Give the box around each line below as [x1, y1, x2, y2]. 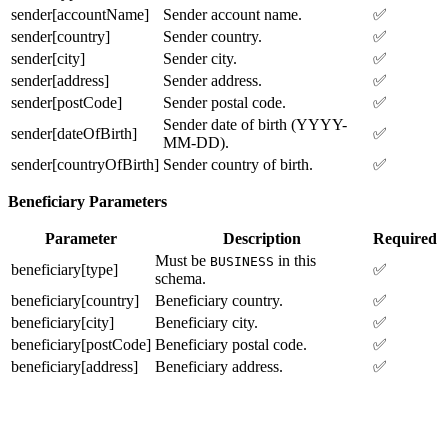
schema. [155, 269, 206, 287]
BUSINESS [210, 253, 274, 269]
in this [274, 251, 316, 269]
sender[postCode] [11, 93, 122, 111]
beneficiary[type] [11, 260, 118, 278]
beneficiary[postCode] [11, 335, 151, 353]
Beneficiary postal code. [155, 335, 307, 353]
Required [373, 229, 437, 247]
